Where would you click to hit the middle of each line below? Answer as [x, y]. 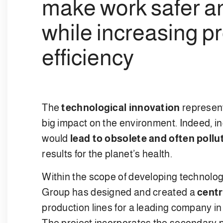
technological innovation [121, 107]
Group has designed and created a [120, 192]
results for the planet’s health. [107, 154]
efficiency [88, 57]
